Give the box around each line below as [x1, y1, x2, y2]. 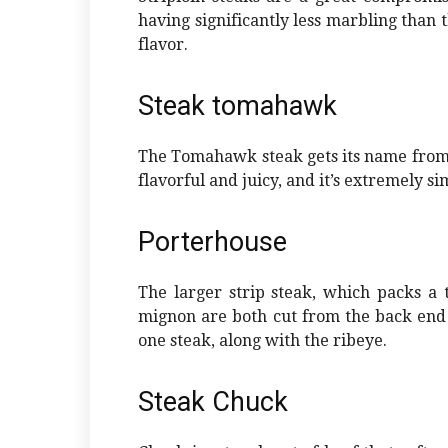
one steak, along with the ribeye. [138, 331, 387, 351]
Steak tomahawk [138, 90, 337, 123]
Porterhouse [138, 226, 287, 259]
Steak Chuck [138, 386, 288, 419]
